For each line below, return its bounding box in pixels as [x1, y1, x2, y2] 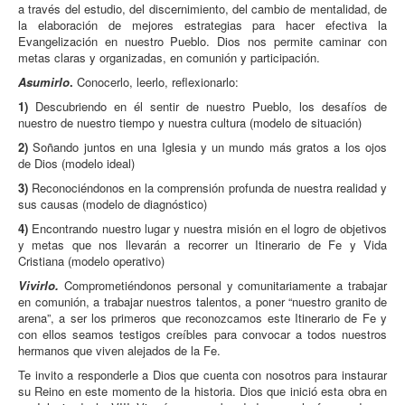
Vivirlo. [18, 277, 59, 295]
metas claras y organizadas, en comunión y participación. [18, 49, 320, 67]
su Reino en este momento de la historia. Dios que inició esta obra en [18, 382, 387, 400]
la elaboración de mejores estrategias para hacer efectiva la [18, 16, 387, 34]
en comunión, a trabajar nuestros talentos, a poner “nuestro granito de [18, 293, 387, 311]
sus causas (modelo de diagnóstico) [18, 195, 207, 213]
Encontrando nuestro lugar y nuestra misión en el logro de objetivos [28, 220, 387, 238]
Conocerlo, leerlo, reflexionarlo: [73, 73, 239, 91]
